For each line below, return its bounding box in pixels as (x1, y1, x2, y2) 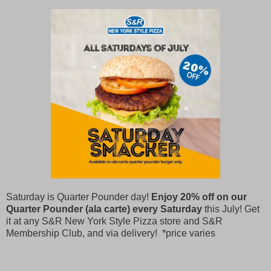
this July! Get (204, 203, 260, 214)
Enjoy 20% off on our (151, 191, 247, 202)
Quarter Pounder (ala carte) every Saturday (6, 203, 204, 214)
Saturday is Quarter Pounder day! (6, 191, 151, 202)
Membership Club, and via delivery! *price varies (6, 227, 215, 238)
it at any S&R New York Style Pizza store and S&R (6, 215, 223, 226)
